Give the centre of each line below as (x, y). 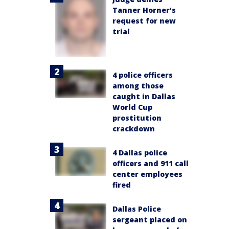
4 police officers (143, 75)
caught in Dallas (144, 96)
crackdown (134, 128)
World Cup (132, 107)
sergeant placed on (150, 219)
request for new (144, 21)
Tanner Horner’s (144, 10)
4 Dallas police (140, 152)
